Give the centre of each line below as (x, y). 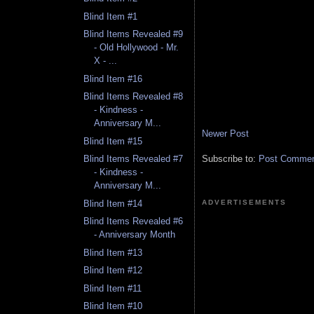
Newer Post (225, 134)
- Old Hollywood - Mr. (137, 48)
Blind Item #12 (113, 271)
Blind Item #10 (113, 306)
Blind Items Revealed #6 (134, 221)
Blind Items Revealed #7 (134, 159)
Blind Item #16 (113, 78)
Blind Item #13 (113, 252)
